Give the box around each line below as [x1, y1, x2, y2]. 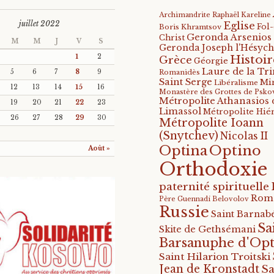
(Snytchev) [159, 128, 219, 143]
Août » [87, 144, 110, 152]
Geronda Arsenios [187, 31, 272, 43]
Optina [159, 142, 208, 159]
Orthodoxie [159, 158, 268, 180]
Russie [159, 202, 210, 221]
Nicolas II [220, 130, 268, 142]
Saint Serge [159, 76, 213, 87]
